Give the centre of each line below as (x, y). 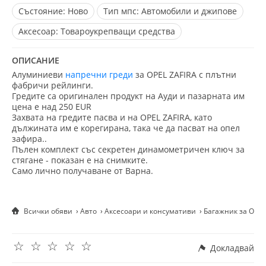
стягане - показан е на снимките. (80, 160)
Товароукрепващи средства (118, 31)
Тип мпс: (122, 11)
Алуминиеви (39, 75)
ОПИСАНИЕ (36, 60)
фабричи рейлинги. (53, 85)
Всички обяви (48, 211)
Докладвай (232, 248)
